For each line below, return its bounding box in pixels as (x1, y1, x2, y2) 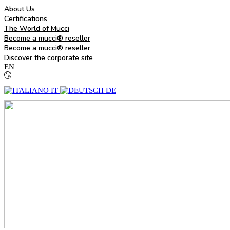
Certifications (4, 14, 47, 24)
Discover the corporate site (4, 53, 93, 63)
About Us (4, 4, 35, 14)
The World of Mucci (4, 24, 69, 33)
